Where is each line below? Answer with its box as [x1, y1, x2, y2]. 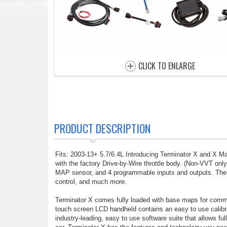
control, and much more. [55, 178, 127, 185]
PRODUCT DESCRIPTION [54, 120, 150, 136]
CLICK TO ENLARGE [138, 60, 195, 72]
